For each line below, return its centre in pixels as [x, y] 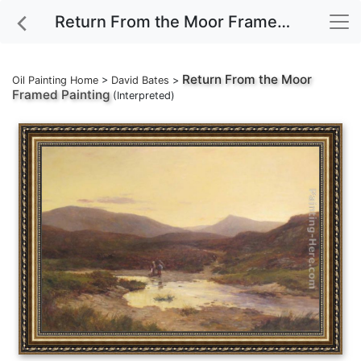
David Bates [140, 80]
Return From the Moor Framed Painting [284, 22]
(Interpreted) [142, 95]
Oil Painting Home [55, 80]
